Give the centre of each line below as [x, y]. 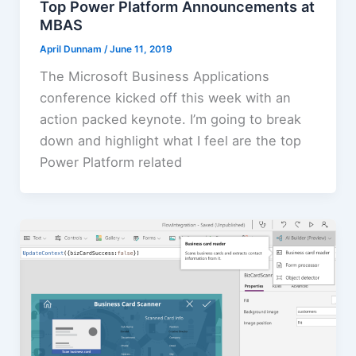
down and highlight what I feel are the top [170, 141]
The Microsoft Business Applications [154, 77]
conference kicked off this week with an [165, 98]
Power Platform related [110, 163]
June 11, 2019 [141, 50]
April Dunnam [72, 50]
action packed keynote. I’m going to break [170, 120]
